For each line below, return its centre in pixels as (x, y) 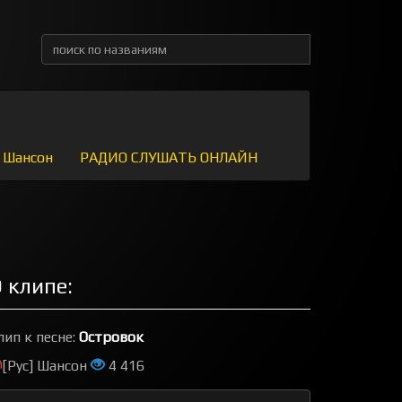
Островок (111, 337)
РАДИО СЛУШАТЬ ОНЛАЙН (169, 157)
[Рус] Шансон (46, 366)
